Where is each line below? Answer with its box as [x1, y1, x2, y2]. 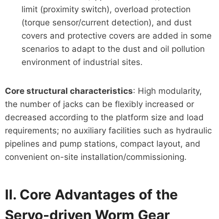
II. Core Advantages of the [4, 186, 178, 203]
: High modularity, [132, 86, 202, 96]
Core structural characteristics [4, 86, 133, 96]
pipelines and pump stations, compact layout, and [4, 138, 200, 149]
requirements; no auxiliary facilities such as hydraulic [4, 125, 212, 135]
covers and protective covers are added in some [21, 30, 212, 41]
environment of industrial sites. [21, 57, 143, 67]
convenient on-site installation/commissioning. [4, 152, 187, 162]
